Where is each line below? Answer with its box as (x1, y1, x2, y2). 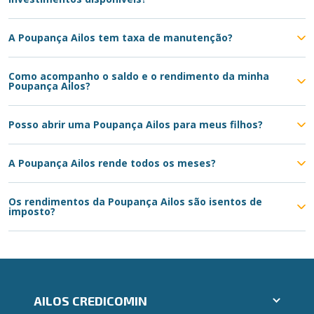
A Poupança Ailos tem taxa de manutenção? (8, 31, 233, 44)
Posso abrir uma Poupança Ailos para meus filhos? (8, 118, 263, 131)
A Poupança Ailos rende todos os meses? (8, 156, 216, 170)
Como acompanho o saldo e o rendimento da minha (8, 69, 269, 83)
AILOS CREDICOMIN (33, 293, 147, 308)
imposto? (8, 205, 55, 218)
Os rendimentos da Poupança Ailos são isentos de (8, 195, 262, 208)
